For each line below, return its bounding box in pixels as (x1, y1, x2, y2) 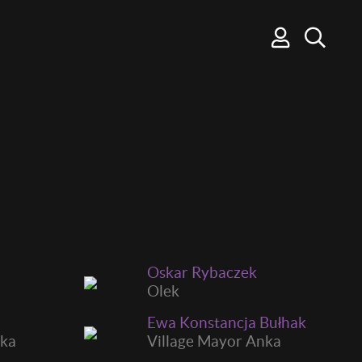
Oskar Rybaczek (147, 263, 257, 281)
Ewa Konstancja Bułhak (147, 313, 306, 331)
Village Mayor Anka (147, 331, 281, 350)
